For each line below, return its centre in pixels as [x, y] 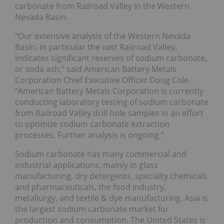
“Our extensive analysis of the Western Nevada [103, 36]
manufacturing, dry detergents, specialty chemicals [111, 176]
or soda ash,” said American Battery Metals [96, 69]
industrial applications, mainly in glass [86, 165]
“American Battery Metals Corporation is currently [109, 91]
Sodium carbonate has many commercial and [101, 154]
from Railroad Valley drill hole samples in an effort [109, 113]
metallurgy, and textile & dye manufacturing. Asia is [111, 198]
